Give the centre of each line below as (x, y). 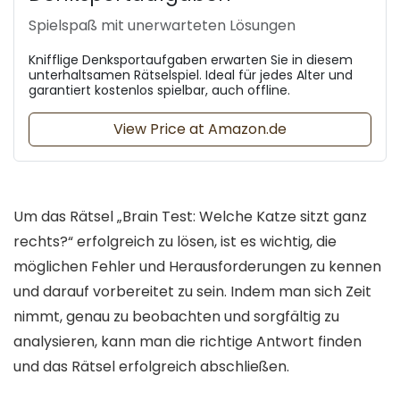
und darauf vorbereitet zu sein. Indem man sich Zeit (192, 291)
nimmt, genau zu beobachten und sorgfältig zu (176, 316)
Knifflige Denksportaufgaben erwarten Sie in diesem (191, 59)
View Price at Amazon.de (200, 129)
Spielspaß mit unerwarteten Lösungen (162, 25)
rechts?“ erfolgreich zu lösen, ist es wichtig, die (175, 241)
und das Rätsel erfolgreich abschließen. (151, 366)
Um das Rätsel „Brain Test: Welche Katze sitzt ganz (190, 216)
